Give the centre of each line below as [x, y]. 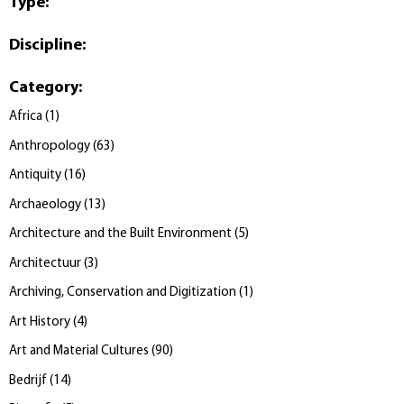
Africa [26, 117]
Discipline [46, 45]
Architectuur [45, 263]
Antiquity [35, 176]
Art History [41, 322]
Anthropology [50, 146]
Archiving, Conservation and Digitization [123, 293]
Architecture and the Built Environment [120, 234]
